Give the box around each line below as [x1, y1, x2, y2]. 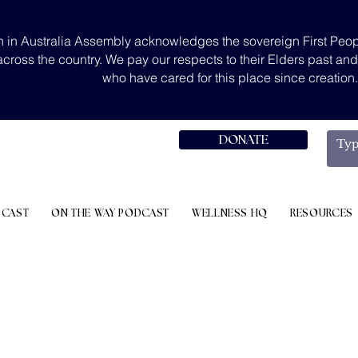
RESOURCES [290, 209, 353, 219]
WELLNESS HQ [191, 209, 268, 219]
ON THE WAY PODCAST [51, 209, 169, 219]
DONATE [218, 133, 268, 146]
